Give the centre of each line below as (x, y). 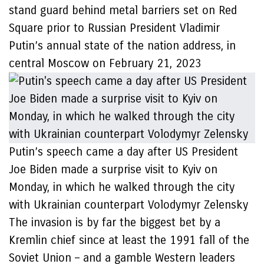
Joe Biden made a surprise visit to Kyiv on (113, 169)
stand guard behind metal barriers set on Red (123, 10)
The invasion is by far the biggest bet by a (115, 222)
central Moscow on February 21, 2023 (105, 63)
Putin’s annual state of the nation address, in (122, 46)
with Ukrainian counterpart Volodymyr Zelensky (128, 205)
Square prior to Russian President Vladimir (114, 28)
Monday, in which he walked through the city (122, 187)
